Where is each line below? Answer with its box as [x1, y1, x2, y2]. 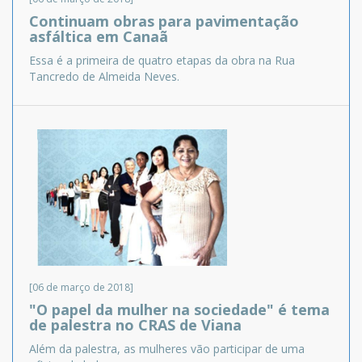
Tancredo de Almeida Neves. [29, 69, 179, 85]
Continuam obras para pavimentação [29, 11, 299, 32]
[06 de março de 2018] [29, 280, 133, 294]
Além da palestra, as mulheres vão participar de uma [29, 340, 305, 356]
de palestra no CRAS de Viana [29, 314, 242, 335]
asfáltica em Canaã [29, 27, 168, 47]
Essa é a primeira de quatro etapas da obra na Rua [29, 53, 295, 69]
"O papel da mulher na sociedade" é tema [29, 299, 330, 319]
